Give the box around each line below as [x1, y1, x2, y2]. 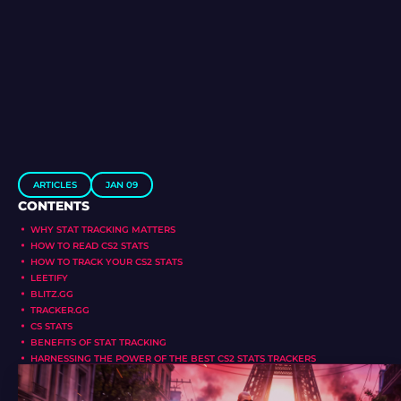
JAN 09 [106, 178, 138, 191]
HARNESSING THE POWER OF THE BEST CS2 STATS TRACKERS [30, 352, 316, 364]
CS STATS [30, 320, 73, 332]
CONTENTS [18, 197, 90, 214]
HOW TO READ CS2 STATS [30, 239, 149, 252]
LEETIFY [30, 271, 68, 284]
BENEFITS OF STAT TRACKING [30, 336, 166, 348]
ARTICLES [33, 178, 77, 191]
